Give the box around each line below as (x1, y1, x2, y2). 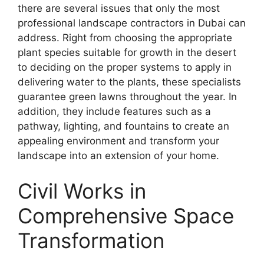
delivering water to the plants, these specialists (18, 76, 241, 88)
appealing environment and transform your (18, 135, 219, 147)
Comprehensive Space (18, 203, 234, 228)
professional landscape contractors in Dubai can (18, 17, 246, 29)
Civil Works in (18, 178, 146, 203)
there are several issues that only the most (18, 2, 220, 15)
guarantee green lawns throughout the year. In (18, 91, 237, 103)
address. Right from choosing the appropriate (18, 32, 232, 44)
